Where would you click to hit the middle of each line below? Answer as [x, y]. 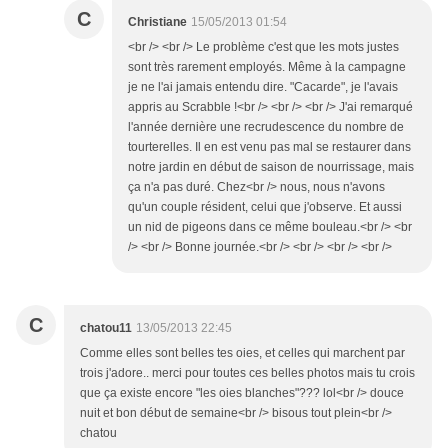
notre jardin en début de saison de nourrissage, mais [271, 167]
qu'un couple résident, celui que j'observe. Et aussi [265, 207]
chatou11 [106, 328]
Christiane [157, 22]
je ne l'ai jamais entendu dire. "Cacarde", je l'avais [263, 87]
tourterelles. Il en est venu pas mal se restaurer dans [269, 147]
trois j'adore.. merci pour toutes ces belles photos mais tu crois [247, 373]
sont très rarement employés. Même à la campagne [267, 67]
